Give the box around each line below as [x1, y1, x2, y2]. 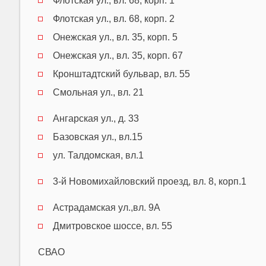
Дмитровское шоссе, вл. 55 [52, 220, 172, 231]
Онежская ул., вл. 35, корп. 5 [52, 31, 178, 42]
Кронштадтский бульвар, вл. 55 [52, 68, 190, 79]
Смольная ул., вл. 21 [52, 87, 144, 97]
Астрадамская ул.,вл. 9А [52, 202, 160, 213]
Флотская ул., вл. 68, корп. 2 [52, 13, 175, 24]
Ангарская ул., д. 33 [52, 113, 139, 123]
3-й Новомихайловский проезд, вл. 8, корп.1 [52, 176, 246, 186]
